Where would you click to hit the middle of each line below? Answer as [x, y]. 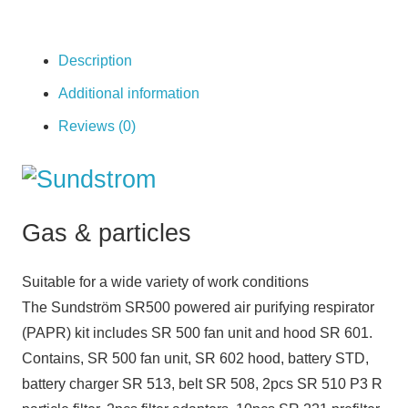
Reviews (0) [97, 127]
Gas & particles [107, 232]
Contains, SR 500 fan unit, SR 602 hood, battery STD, [195, 358]
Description [95, 61]
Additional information [129, 94]
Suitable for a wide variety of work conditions [165, 281]
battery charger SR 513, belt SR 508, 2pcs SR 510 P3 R [202, 383]
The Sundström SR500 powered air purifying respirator [198, 307]
